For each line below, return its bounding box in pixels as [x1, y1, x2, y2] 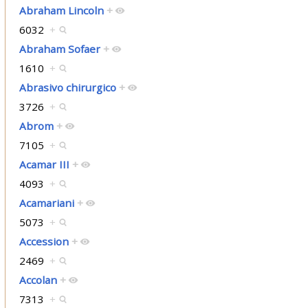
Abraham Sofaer [19, 42, 100, 56]
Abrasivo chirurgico [19, 80, 116, 95]
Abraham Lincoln [19, 3, 104, 18]
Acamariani [19, 196, 74, 210]
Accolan [19, 273, 57, 287]
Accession [19, 234, 69, 249]
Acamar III [19, 157, 69, 172]
